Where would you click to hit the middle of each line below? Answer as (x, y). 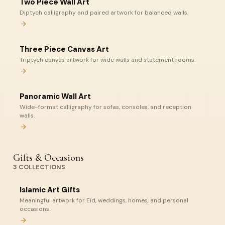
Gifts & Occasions (48, 158)
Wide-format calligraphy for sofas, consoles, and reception (105, 107)
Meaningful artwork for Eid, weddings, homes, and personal (104, 200)
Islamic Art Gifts (50, 190)
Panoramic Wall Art (55, 96)
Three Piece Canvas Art (64, 49)
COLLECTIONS (41, 167)
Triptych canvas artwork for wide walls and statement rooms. (107, 60)
